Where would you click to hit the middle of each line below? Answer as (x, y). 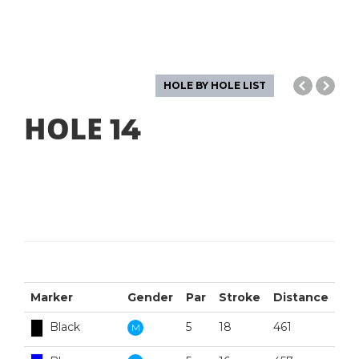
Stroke (240, 297)
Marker (52, 297)
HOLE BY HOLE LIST (215, 85)
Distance (301, 297)
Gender (150, 297)
